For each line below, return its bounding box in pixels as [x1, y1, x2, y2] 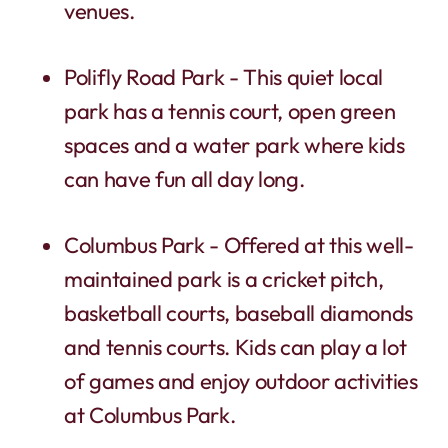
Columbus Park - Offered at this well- [64, 230, 414, 259]
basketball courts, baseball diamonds [64, 298, 414, 327]
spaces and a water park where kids [64, 130, 405, 159]
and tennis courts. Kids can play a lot [64, 332, 407, 361]
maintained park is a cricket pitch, [64, 264, 384, 293]
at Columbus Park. [64, 400, 236, 429]
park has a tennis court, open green [64, 96, 396, 125]
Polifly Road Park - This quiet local [64, 62, 384, 91]
